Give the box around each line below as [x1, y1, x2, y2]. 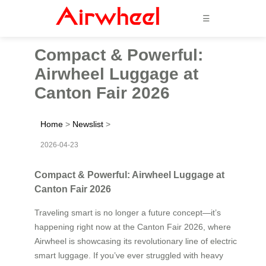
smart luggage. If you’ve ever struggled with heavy [34, 250, 223, 260]
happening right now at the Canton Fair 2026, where [34, 221, 231, 232]
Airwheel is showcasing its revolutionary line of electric [34, 236, 237, 246]
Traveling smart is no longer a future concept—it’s [34, 207, 221, 217]
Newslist [72, 119, 103, 129]
